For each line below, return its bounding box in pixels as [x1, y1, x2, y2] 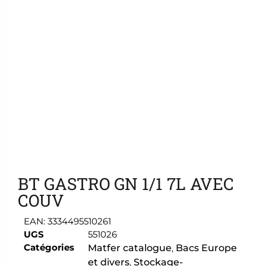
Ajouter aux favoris [16, 145, 107, 156]
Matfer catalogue [88, 242, 172, 254]
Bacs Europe [176, 242, 237, 254]
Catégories [24, 242, 74, 254]
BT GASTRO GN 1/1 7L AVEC [18, 173, 234, 195]
